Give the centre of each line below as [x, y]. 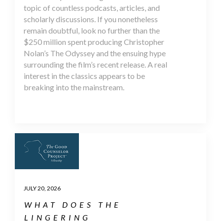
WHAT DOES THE [73, 204]
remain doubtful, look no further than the [92, 30]
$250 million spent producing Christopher [94, 41]
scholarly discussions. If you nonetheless [91, 19]
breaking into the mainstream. [74, 87]
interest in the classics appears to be [84, 75]
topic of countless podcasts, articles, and [92, 7]
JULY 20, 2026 [42, 188]
